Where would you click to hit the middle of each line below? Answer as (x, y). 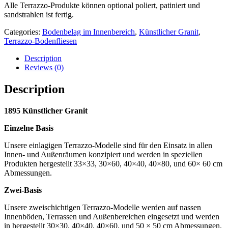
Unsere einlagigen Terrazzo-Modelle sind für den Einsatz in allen (108, 145)
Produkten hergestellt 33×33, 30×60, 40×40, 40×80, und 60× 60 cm (113, 163)
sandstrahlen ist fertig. (39, 14)
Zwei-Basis (23, 190)
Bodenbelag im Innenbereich (89, 32)
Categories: (23, 32)
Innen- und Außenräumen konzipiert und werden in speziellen (103, 154)
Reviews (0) (44, 67)
